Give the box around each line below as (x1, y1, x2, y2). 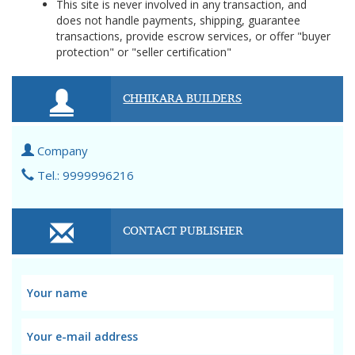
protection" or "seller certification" (56, 44, 231, 59)
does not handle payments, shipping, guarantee (56, 13, 300, 28)
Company (34, 143, 88, 158)
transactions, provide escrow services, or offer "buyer (56, 29, 330, 44)
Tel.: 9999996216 (34, 167, 134, 183)
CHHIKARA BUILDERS (123, 86, 242, 109)
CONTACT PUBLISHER (123, 219, 244, 241)
